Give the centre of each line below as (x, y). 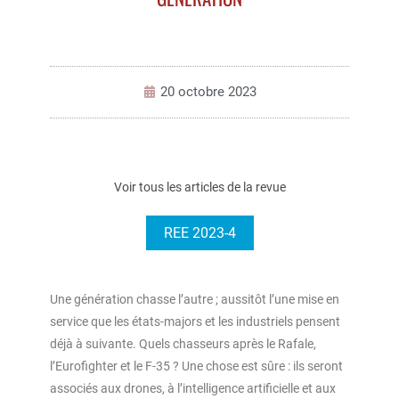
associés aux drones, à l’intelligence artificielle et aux (193, 388)
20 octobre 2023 (208, 91)
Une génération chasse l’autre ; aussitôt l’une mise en (195, 299)
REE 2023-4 (199, 232)
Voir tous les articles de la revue (199, 187)
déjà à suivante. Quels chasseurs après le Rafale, (183, 343)
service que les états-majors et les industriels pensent (195, 321)
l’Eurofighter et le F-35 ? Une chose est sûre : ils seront (196, 366)
